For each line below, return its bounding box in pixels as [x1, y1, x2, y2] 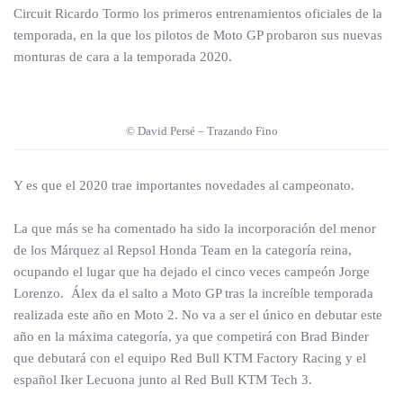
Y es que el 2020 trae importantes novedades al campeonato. [13, 178, 354, 193]
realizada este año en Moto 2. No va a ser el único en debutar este [13, 308, 382, 322]
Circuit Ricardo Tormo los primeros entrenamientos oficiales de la [13, 6, 382, 21]
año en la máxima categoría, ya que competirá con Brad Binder [13, 329, 369, 344]
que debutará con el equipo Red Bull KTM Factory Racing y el [13, 351, 366, 365]
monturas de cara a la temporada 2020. [13, 49, 232, 64]
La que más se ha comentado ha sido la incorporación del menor [13, 221, 376, 236]
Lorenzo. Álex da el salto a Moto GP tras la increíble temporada [13, 286, 373, 300]
